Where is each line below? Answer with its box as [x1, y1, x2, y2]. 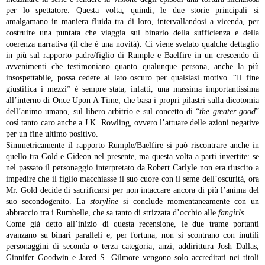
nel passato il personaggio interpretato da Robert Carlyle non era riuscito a [6, 163, 259, 172]
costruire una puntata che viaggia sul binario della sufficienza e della [6, 28, 259, 37]
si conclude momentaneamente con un [123, 197, 259, 206]
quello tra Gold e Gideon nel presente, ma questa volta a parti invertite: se [6, 152, 259, 161]
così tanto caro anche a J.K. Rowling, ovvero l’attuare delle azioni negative [6, 118, 259, 127]
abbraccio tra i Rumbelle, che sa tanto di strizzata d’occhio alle [6, 208, 218, 217]
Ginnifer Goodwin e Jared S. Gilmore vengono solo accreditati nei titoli [6, 253, 259, 262]
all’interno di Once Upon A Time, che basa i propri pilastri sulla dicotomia [6, 96, 259, 105]
